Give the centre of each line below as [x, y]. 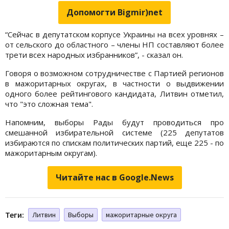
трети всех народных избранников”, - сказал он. [94, 54]
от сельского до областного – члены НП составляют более [114, 44]
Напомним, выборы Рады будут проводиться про [114, 122]
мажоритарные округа [141, 214]
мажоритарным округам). [51, 153]
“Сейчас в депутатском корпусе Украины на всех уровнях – [114, 34]
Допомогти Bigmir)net [114, 12]
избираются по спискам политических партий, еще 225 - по [114, 142]
